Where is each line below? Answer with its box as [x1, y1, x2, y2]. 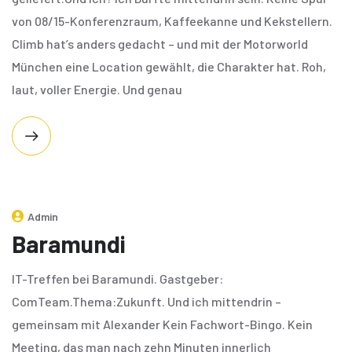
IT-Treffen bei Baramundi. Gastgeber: [12, 271, 223, 287]
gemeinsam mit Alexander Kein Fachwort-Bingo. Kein [12, 317, 313, 332]
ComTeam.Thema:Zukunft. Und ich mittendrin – [12, 294, 281, 310]
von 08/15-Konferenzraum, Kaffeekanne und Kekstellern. [12, 13, 332, 29]
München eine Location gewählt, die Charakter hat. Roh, [12, 59, 326, 75]
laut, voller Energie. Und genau [12, 82, 182, 97]
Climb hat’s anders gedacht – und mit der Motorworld [12, 36, 308, 52]
